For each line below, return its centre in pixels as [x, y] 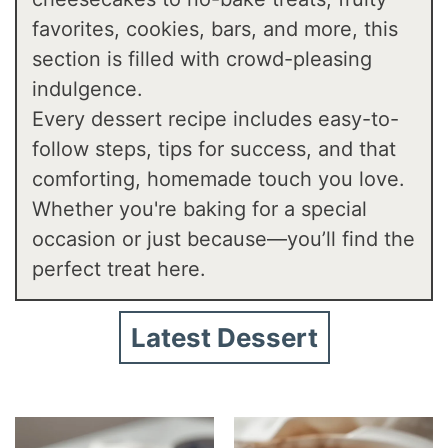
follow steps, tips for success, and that [214, 149]
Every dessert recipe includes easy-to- [216, 119]
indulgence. [88, 89]
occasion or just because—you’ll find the [224, 239]
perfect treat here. [119, 269]
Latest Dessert [224, 338]
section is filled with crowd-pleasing [202, 59]
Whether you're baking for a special [200, 209]
